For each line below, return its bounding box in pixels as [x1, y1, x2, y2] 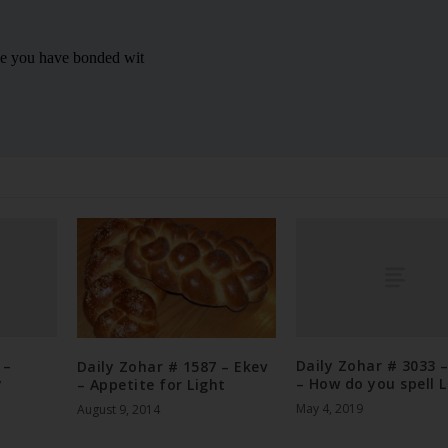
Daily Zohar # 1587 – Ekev [76, 356, 268, 376]
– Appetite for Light [76, 374, 226, 394]
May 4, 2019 [295, 400, 363, 418]
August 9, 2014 [76, 400, 160, 418]
